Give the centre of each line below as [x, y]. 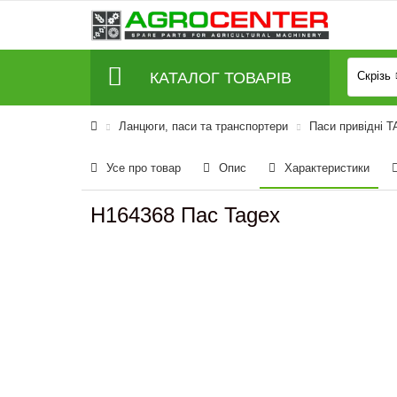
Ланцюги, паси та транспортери [203, 126]
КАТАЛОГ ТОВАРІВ [221, 78]
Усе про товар [144, 168]
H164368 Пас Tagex [185, 215]
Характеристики [327, 168]
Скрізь [374, 76]
